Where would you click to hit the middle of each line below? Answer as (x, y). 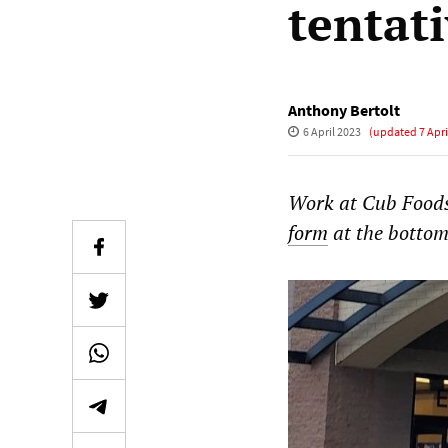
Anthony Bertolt (344, 110)
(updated (392, 131)
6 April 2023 (331, 131)
